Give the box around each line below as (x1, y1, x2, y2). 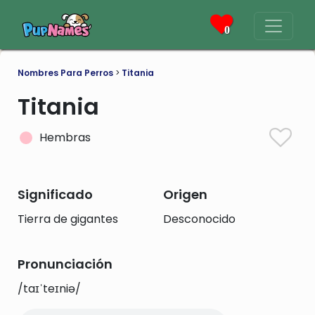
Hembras (39, 129, 91, 146)
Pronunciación (18, 255, 112, 273)
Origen (162, 186, 207, 203)
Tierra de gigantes (18, 211, 118, 227)
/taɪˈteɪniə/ (18, 281, 81, 297)
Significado (18, 186, 93, 203)
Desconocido (162, 211, 236, 227)
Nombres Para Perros (18, 67, 113, 79)
